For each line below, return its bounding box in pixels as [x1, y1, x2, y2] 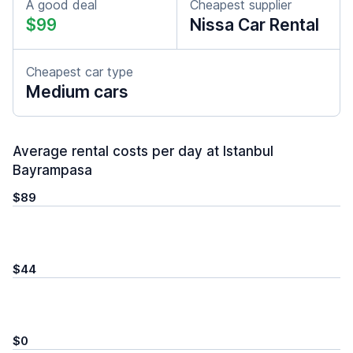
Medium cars [26, 82, 128, 102]
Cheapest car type [26, 64, 133, 80]
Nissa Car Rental [190, 15, 319, 35]
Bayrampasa [13, 162, 92, 178]
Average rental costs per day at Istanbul [13, 143, 273, 159]
